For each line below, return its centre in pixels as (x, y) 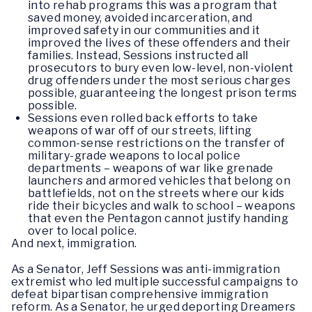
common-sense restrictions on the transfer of (157, 143)
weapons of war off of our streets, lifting (140, 130)
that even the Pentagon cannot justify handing (158, 218)
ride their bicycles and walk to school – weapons (162, 205)
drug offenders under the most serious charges (159, 80)
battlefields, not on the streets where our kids (156, 193)
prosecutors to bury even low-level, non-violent (161, 68)
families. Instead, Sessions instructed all (138, 55)
